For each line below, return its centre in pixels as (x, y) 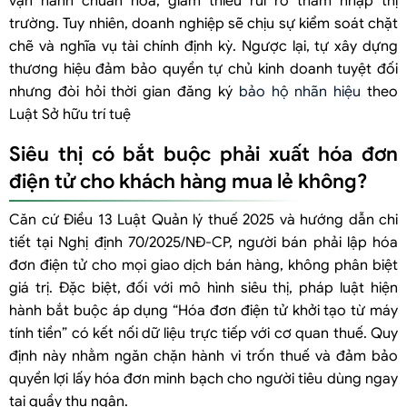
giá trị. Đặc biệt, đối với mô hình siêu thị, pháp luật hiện (203, 288)
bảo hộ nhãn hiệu (300, 91)
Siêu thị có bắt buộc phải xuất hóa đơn (203, 154)
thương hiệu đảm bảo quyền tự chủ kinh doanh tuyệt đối (203, 69)
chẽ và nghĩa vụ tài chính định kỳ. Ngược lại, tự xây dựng (203, 46)
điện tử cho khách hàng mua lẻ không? (188, 181)
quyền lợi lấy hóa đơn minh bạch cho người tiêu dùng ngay (203, 378)
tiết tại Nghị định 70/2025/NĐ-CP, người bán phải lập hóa (203, 242)
